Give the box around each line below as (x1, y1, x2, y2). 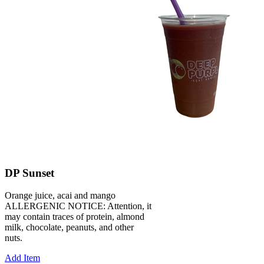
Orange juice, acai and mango (5, 190, 115, 201)
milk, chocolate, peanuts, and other (5, 222, 134, 233)
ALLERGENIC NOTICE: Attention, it (5, 201, 151, 212)
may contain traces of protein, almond (5, 212, 144, 222)
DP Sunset (5, 166, 54, 179)
